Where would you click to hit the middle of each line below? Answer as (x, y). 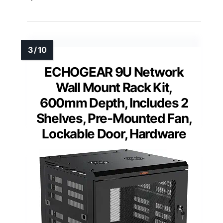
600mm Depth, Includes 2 (114, 103)
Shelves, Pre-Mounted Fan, (114, 118)
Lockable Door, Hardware (114, 133)
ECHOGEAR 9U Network (114, 72)
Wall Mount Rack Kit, (114, 87)
